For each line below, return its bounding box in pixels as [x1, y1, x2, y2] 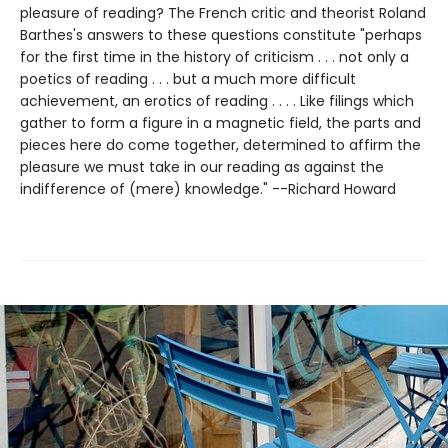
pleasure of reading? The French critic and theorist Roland [20, 3, 426, 23]
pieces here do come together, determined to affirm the [20, 135, 421, 155]
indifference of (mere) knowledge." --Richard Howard [20, 179, 396, 199]
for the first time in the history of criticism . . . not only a [20, 47, 409, 67]
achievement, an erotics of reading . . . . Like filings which [20, 91, 414, 111]
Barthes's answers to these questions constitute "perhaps [20, 25, 422, 45]
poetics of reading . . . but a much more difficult [20, 69, 356, 89]
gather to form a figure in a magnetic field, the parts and [20, 113, 421, 133]
